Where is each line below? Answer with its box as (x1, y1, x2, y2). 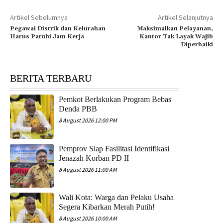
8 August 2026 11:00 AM (59, 165, 117, 173)
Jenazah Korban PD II (59, 153, 129, 162)
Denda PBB (59, 105, 98, 113)
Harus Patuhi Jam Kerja (10, 33, 84, 41)
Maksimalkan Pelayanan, (136, 25, 213, 33)
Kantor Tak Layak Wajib (139, 33, 213, 41)
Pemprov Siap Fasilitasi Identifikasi (59, 144, 170, 153)
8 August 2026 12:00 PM (59, 116, 117, 124)
